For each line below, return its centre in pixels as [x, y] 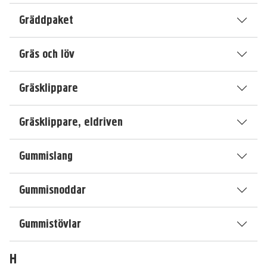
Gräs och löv [47, 54]
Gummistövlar [50, 224]
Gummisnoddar [52, 190]
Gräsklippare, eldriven [71, 122]
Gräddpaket [46, 20]
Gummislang [46, 156]
